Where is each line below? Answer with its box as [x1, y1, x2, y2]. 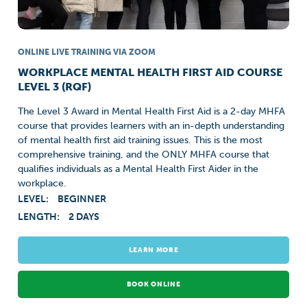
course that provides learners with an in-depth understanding [18, 120, 285, 132]
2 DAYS [69, 211, 100, 223]
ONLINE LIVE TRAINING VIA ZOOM [18, 47, 156, 57]
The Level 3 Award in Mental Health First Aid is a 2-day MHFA [18, 106, 286, 117]
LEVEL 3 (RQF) [18, 80, 92, 93]
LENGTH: [18, 211, 62, 223]
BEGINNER [58, 193, 107, 205]
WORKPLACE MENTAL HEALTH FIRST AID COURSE [18, 66, 283, 79]
